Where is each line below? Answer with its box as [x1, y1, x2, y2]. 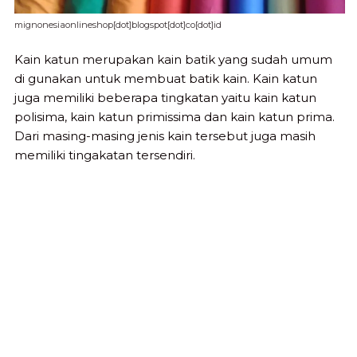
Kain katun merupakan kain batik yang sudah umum [14, 51, 332, 67]
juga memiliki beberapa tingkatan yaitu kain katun [14, 89, 316, 105]
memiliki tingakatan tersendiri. [14, 147, 195, 163]
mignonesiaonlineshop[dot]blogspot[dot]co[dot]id [14, 19, 222, 31]
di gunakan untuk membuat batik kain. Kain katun [14, 70, 317, 86]
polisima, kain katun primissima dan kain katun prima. [14, 108, 335, 124]
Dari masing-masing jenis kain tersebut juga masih [14, 127, 316, 143]
